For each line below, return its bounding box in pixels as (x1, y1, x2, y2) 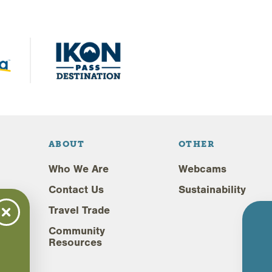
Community (49, 225, 105, 238)
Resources (49, 236, 102, 250)
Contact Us (49, 183, 104, 196)
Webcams (178, 162, 226, 175)
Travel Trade (49, 204, 110, 217)
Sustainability (178, 183, 246, 196)
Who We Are (49, 162, 109, 175)
